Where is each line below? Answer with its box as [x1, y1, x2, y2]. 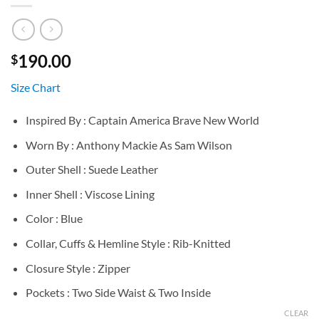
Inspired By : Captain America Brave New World [25, 113, 259, 127]
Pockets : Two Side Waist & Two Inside [25, 286, 211, 300]
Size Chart [11, 80, 61, 94]
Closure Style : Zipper [25, 261, 130, 275]
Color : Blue [25, 211, 83, 226]
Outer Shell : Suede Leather [25, 162, 158, 177]
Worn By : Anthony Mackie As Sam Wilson [25, 137, 232, 152]
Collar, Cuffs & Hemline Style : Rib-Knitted [25, 236, 231, 250]
